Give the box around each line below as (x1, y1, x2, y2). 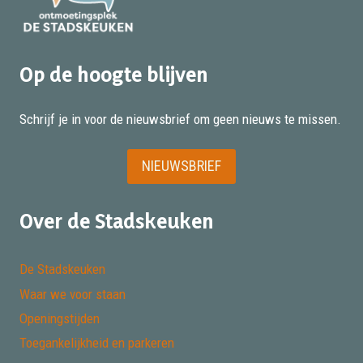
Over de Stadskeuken (19, 207, 214, 233)
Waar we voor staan (19, 285, 126, 302)
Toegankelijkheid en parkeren (19, 335, 174, 352)
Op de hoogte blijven (19, 62, 208, 88)
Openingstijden (19, 310, 100, 327)
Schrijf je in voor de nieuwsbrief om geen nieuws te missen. (19, 111, 341, 128)
